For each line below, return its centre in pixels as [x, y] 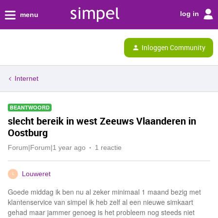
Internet [27, 78]
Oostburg [28, 133]
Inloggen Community [173, 47]
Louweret [36, 174]
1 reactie [108, 147]
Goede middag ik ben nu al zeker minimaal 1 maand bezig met [104, 192]
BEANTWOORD [30, 107]
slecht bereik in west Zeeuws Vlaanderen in [102, 121]
